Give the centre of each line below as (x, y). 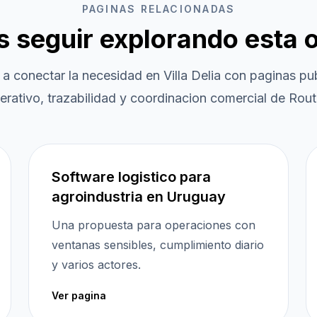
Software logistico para (131, 177)
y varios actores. (96, 265)
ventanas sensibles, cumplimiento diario (158, 245)
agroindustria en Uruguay (139, 197)
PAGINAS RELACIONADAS (158, 9)
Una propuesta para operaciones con (154, 225)
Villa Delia (192, 75)
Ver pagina (79, 295)
